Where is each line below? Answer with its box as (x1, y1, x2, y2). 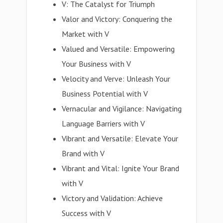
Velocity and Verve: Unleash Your (62, 74, 171, 84)
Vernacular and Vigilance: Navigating (62, 104, 182, 113)
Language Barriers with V (62, 118, 145, 128)
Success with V (62, 208, 111, 218)
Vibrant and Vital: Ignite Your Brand (62, 163, 180, 173)
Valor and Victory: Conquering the (62, 14, 173, 24)
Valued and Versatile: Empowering (62, 44, 175, 54)
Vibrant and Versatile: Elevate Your (62, 133, 179, 143)
